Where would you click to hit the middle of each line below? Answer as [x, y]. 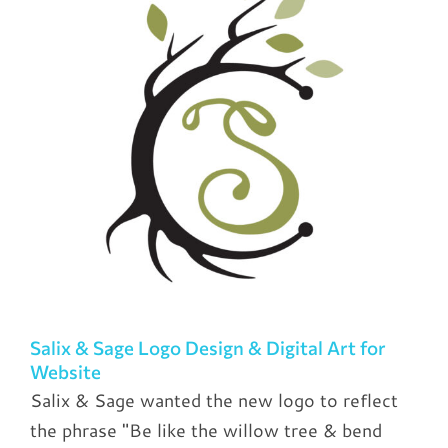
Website [65, 372]
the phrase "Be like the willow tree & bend [206, 430]
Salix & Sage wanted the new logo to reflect [214, 400]
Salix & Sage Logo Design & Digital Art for [208, 348]
